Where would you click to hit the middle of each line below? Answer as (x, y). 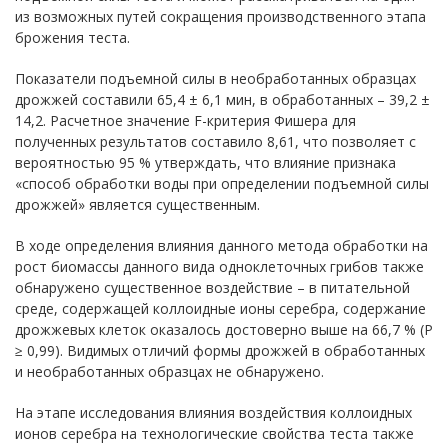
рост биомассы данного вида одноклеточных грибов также (219, 266)
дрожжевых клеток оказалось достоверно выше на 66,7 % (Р (224, 329)
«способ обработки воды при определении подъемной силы (222, 183)
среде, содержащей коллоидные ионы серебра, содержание (220, 308)
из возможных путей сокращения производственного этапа (220, 16)
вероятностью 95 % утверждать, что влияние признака (205, 162)
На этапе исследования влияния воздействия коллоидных (213, 412)
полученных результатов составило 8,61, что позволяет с (215, 141)
